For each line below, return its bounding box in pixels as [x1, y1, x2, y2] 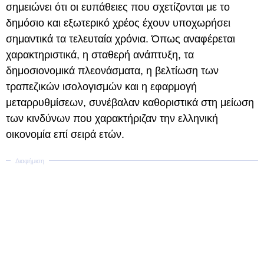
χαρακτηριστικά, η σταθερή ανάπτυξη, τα [6, 49, 194, 61]
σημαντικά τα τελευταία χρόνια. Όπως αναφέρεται [6, 33, 235, 45]
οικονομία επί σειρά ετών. [6, 128, 124, 140]
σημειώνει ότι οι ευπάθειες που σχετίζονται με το [6, 1, 230, 13]
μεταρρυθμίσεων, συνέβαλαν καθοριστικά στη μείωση [6, 97, 254, 108]
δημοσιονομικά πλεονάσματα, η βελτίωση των [6, 65, 219, 77]
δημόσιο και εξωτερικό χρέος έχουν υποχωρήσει [6, 17, 230, 29]
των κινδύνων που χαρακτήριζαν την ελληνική [6, 113, 218, 124]
